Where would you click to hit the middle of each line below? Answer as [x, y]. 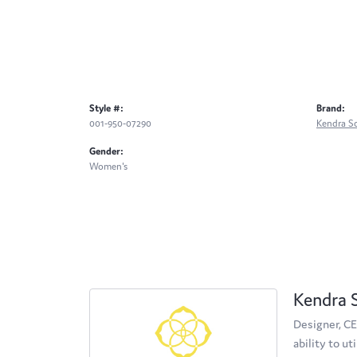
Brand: [331, 108]
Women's [108, 167]
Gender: [106, 151]
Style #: [106, 108]
